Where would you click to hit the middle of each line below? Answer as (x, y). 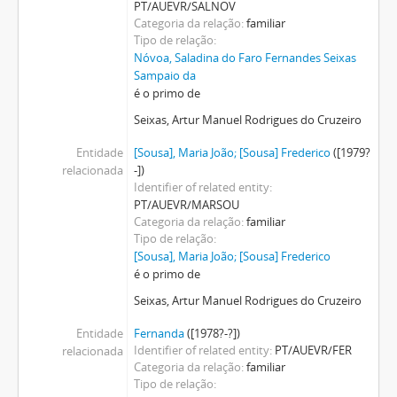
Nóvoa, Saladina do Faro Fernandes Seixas (245, 58)
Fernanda (159, 333)
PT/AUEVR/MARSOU (186, 205)
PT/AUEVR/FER (313, 350)
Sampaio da (164, 75)
